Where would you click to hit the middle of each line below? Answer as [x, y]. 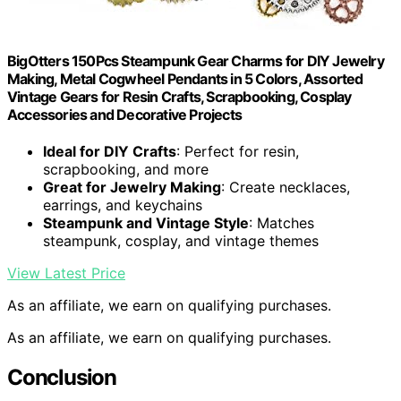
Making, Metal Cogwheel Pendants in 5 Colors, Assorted [185, 78]
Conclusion [62, 377]
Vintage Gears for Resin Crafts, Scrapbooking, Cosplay [179, 96]
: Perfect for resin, [238, 152]
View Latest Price [66, 273]
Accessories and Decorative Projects [124, 114]
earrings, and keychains [123, 205]
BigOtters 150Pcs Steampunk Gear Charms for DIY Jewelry [196, 60]
